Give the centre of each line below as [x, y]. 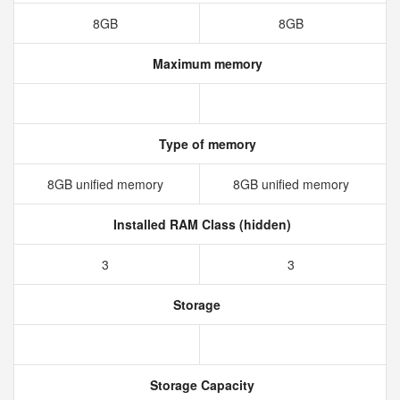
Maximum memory [205, 63]
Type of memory [205, 144]
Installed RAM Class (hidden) [200, 224]
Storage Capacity [200, 385]
